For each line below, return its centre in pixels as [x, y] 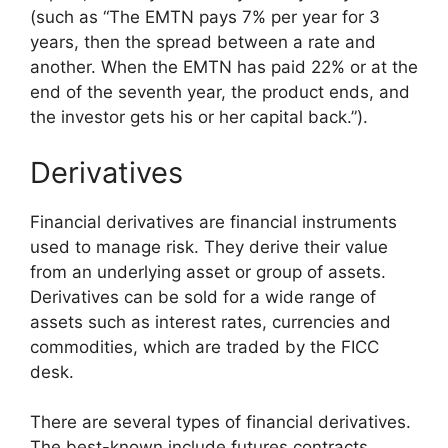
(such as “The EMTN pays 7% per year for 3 [205, 17]
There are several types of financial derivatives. [220, 422]
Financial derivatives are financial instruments [213, 221]
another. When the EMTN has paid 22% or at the [224, 67]
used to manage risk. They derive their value [209, 246]
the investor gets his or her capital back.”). [199, 117]
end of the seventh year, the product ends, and [220, 92]
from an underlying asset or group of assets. [208, 271]
